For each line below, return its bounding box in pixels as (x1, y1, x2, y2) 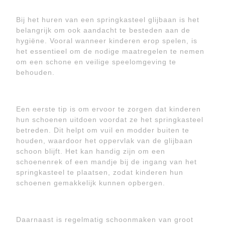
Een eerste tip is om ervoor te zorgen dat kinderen (16, 105, 201, 113)
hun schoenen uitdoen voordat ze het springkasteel (16, 116, 203, 124)
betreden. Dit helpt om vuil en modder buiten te (16, 126, 189, 134)
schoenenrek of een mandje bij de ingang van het (16, 158, 197, 166)
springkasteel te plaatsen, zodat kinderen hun (16, 168, 183, 176)
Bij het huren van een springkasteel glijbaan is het (16, 16, 199, 24)
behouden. (16, 68, 55, 76)
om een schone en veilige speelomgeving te (16, 58, 176, 66)
